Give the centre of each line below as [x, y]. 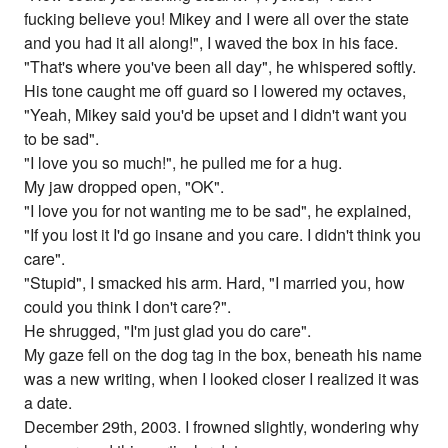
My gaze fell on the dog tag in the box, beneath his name [223, 355]
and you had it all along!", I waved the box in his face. [211, 43]
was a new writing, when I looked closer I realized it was [222, 379]
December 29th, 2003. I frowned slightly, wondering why [222, 427]
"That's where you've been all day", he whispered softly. [220, 67]
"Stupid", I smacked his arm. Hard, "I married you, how [215, 283]
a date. [48, 403]
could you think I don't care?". [128, 307]
